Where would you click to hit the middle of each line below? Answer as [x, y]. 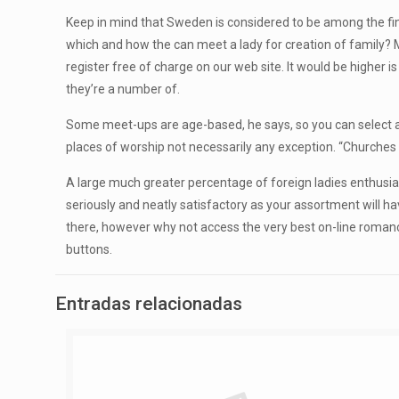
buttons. [90, 249]
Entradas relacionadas [149, 304]
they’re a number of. [123, 89]
